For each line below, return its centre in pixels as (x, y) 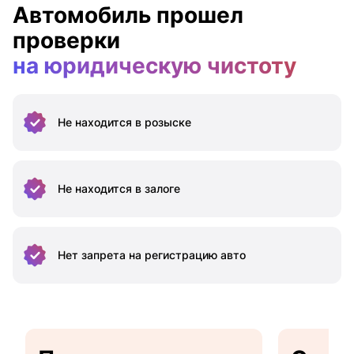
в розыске (162, 122)
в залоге (156, 188)
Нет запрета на (100, 254)
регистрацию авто (194, 254)
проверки (66, 40)
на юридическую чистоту (154, 65)
